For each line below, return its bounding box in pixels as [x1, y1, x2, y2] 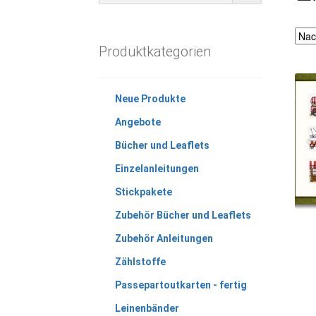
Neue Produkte [114, 92, 186, 104]
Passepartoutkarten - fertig [114, 279, 247, 291]
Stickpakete [114, 186, 172, 197]
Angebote [114, 116, 161, 128]
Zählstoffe [114, 255, 166, 267]
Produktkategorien [99, 43, 212, 60]
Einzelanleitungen [114, 162, 199, 174]
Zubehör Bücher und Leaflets [114, 209, 251, 221]
